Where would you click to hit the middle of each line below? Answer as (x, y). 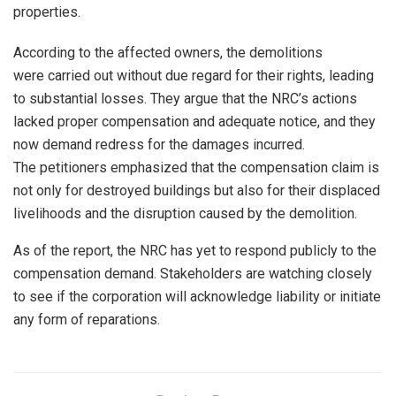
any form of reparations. (87, 319)
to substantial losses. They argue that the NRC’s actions (185, 98)
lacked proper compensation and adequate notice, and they (194, 121)
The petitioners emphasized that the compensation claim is (196, 167)
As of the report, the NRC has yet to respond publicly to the (195, 250)
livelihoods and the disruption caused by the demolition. (185, 213)
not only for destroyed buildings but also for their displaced (197, 190)
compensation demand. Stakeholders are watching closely (193, 273)
